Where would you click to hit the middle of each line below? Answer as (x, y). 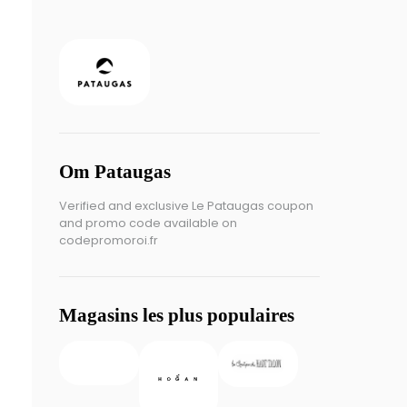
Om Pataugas (115, 172)
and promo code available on (148, 223)
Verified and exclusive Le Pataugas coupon (186, 206)
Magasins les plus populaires (177, 316)
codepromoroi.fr (109, 241)
